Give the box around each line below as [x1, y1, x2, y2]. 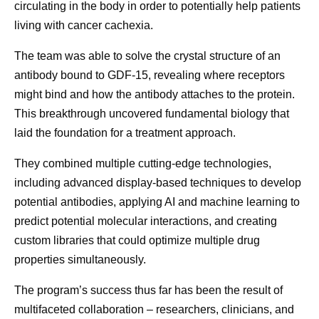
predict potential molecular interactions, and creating [14, 214, 277, 227]
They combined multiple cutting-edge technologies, [14, 157, 271, 169]
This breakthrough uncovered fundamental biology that [14, 107, 289, 120]
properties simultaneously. [14, 253, 146, 266]
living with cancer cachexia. [14, 19, 153, 31]
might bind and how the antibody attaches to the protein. [14, 88, 295, 100]
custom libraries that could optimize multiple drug [14, 234, 260, 246]
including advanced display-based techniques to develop [14, 176, 301, 189]
